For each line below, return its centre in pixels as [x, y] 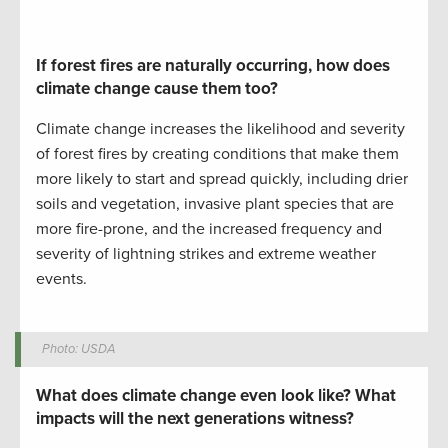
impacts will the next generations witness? [196, 419]
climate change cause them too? [157, 89]
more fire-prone [90, 229]
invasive [214, 204]
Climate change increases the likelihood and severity [220, 129]
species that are [339, 204]
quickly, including [309, 179]
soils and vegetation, [108, 204]
